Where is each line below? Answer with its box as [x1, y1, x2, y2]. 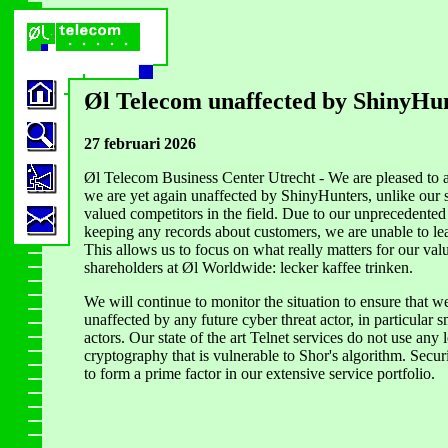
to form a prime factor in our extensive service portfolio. [84, 364, 435, 382]
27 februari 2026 [84, 134, 196, 152]
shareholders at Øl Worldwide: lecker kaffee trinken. [84, 258, 413, 276]
